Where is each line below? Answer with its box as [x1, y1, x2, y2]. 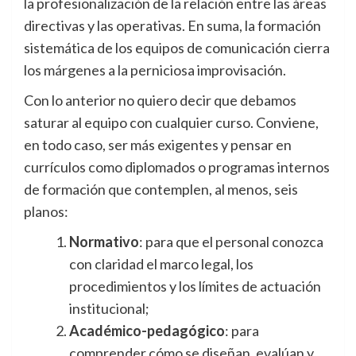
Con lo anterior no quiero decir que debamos [24, 91, 296, 110]
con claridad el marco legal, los [69, 255, 253, 273]
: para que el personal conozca [139, 233, 323, 251]
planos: [24, 203, 68, 221]
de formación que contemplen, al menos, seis [24, 180, 298, 199]
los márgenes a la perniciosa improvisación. [24, 61, 286, 79]
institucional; [69, 300, 149, 318]
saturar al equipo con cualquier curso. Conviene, [24, 114, 319, 132]
